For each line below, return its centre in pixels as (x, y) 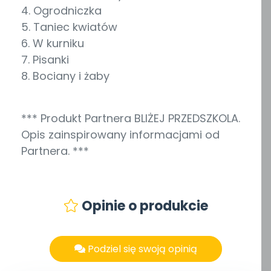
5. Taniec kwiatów (69, 27)
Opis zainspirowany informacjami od (120, 135)
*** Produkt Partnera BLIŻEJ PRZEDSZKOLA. (131, 119)
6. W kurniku (53, 44)
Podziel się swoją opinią (141, 249)
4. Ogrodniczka (61, 11)
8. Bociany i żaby (65, 76)
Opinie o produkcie (143, 206)
